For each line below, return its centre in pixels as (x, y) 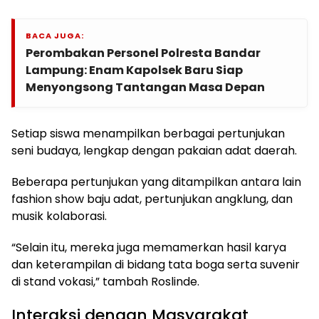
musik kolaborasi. (59, 216)
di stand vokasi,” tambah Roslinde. (105, 281)
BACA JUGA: (55, 35)
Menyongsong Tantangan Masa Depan (145, 87)
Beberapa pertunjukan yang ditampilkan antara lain (156, 182)
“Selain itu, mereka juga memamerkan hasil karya (149, 247)
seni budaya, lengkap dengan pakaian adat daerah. (154, 150)
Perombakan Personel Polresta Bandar (143, 53)
